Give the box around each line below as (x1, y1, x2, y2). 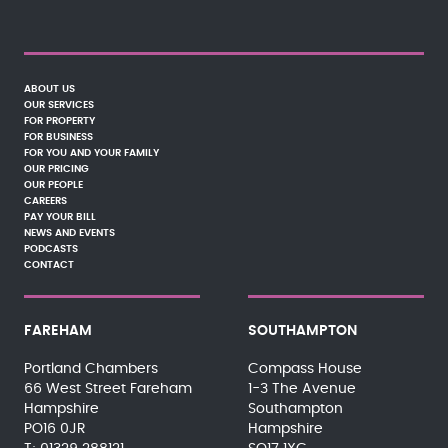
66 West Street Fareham (24, 382, 192, 396)
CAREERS (24, 196, 67, 206)
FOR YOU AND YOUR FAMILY (24, 148, 159, 158)
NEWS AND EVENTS (24, 228, 115, 238)
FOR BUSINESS (24, 132, 93, 142)
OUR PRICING (24, 164, 89, 174)
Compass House (247, 362, 362, 376)
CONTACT (24, 260, 74, 270)
